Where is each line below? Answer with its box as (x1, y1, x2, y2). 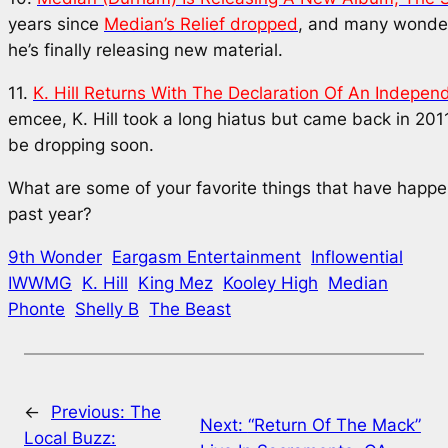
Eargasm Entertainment (112, 246, 301, 267)
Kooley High (223, 272, 318, 293)
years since (8, 14, 104, 35)
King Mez (138, 272, 213, 293)
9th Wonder (8, 246, 102, 267)
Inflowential (311, 246, 403, 267)
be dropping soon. (8, 135, 159, 156)
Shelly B (75, 298, 139, 319)
